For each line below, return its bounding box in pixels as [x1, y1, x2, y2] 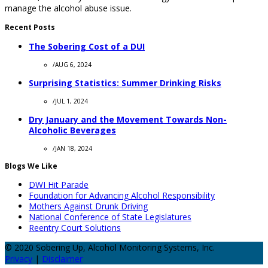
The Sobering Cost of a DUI [29, 40, 145, 52]
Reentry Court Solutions [29, 221, 121, 233]
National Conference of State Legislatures [29, 211, 191, 223]
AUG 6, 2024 [55, 60, 92, 69]
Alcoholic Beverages [29, 124, 116, 136]
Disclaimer [42, 252, 83, 264]
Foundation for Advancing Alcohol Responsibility [29, 189, 215, 201]
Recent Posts [5, 22, 55, 32]
